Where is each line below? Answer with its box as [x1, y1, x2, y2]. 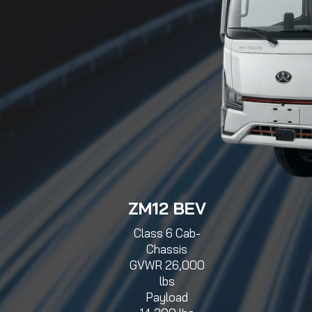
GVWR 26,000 [129, 258, 205, 273]
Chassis [146, 242, 187, 257]
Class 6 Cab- [133, 226, 201, 241]
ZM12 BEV [127, 198, 206, 219]
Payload [146, 290, 188, 305]
